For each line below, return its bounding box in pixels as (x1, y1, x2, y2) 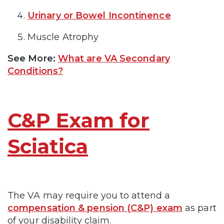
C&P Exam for (7, 108, 149, 133)
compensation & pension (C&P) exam (7, 202, 182, 214)
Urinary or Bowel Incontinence (27, 10, 171, 21)
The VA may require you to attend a (7, 190, 170, 201)
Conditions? (7, 65, 63, 77)
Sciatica (7, 134, 88, 159)
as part (182, 202, 216, 214)
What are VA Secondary (57, 53, 170, 64)
